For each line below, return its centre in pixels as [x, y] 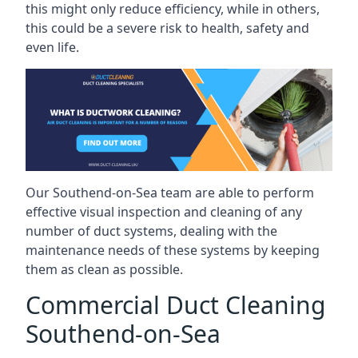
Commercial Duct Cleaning [175, 304]
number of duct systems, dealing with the [151, 231]
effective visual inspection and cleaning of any [164, 211]
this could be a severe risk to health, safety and [167, 28]
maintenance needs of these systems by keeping [173, 250]
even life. [52, 47]
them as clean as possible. [104, 269]
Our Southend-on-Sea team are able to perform [170, 192]
